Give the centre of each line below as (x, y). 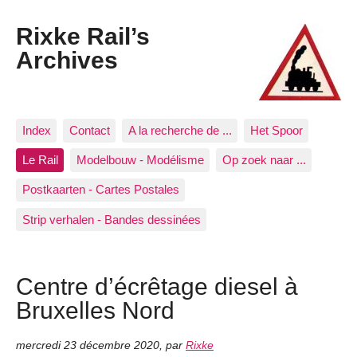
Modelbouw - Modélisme (140, 160)
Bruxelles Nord (95, 310)
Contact (89, 130)
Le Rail (40, 160)
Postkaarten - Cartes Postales (100, 190)
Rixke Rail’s (83, 36)
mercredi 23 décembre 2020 (88, 346)
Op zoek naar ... (264, 160)
